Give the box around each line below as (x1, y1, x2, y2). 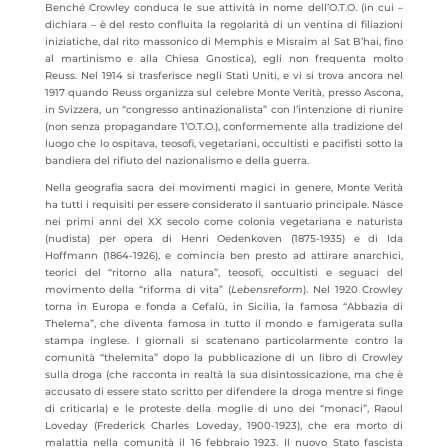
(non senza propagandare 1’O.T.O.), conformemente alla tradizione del (44, 120, 404, 133)
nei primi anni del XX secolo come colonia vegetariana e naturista (44, 215, 404, 228)
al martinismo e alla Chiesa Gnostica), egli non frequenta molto (44, 52, 404, 65)
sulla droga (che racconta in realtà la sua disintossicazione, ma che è (44, 368, 404, 381)
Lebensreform (231, 283, 304, 296)
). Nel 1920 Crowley (303, 283, 404, 296)
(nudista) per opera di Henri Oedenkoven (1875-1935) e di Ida (44, 232, 404, 245)
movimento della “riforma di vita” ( (44, 283, 232, 296)
